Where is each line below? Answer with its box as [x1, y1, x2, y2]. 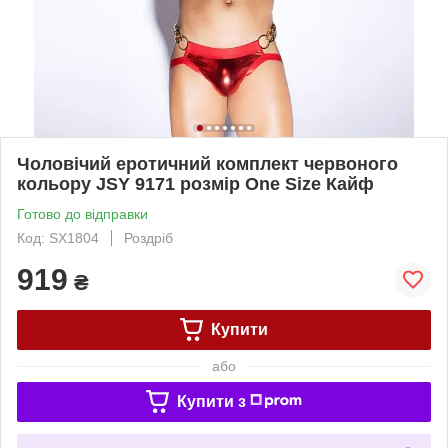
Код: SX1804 [17, 229, 99, 246]
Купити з [176, 392, 246, 410]
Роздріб [124, 229, 173, 246]
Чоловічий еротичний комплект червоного [17, 153, 398, 174]
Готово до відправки [17, 205, 148, 222]
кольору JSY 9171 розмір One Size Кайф [17, 173, 374, 194]
